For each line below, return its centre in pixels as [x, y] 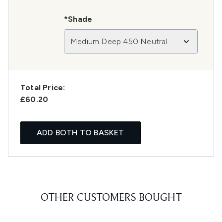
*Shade [78, 19]
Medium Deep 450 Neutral [119, 42]
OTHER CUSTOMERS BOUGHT [111, 198]
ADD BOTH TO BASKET [81, 133]
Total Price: [43, 88]
